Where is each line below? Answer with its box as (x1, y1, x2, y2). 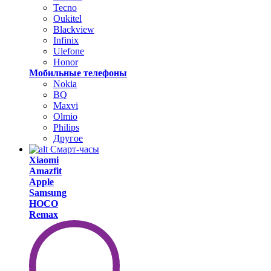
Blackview (53, 24, 94, 34)
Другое (53, 133, 83, 143)
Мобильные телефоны (29, 68, 127, 78)
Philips (53, 122, 79, 132)
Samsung (29, 188, 67, 198)
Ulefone (53, 46, 84, 56)
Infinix (53, 35, 79, 45)
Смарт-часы (48, 144, 99, 154)
